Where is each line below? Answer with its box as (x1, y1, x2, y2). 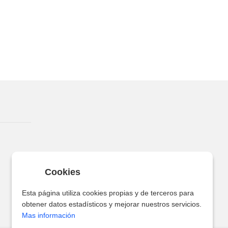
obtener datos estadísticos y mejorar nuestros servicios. (22, 200, 202, 208)
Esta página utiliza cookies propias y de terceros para (22, 189, 194, 197)
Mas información (22, 211, 75, 219)
